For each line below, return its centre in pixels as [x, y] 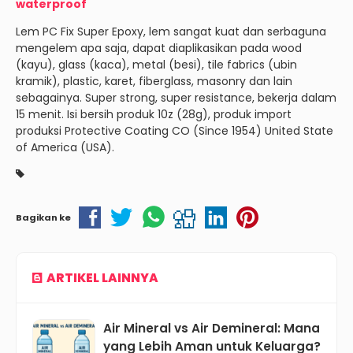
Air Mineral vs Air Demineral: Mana [212, 328]
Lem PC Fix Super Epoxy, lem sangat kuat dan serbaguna [171, 32]
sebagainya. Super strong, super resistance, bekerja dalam [176, 98]
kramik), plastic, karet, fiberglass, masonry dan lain [154, 81]
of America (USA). [65, 147]
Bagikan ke [43, 217]
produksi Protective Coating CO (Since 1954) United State [175, 131]
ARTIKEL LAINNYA [102, 277]
